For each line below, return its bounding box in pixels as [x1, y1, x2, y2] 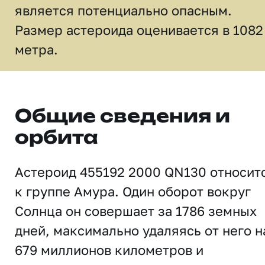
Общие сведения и [15, 108, 230, 126]
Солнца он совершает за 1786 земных [15, 203, 257, 219]
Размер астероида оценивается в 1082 [15, 22, 263, 38]
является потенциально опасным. [15, 2, 232, 18]
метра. [15, 41, 58, 57]
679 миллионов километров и [15, 242, 203, 258]
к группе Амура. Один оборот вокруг [15, 183, 251, 199]
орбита [15, 130, 98, 147]
